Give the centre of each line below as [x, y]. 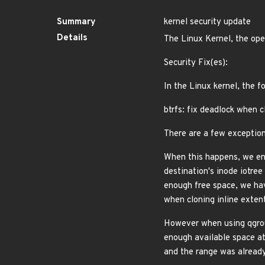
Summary [76, 22]
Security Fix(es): [196, 63]
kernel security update [207, 22]
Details [72, 38]
